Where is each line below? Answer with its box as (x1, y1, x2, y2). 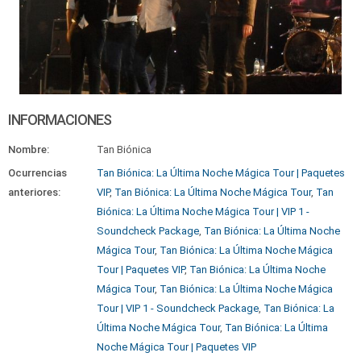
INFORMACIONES (8, 111, 111, 128)
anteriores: (8, 186, 60, 198)
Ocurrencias (8, 167, 67, 179)
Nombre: (8, 143, 49, 156)
